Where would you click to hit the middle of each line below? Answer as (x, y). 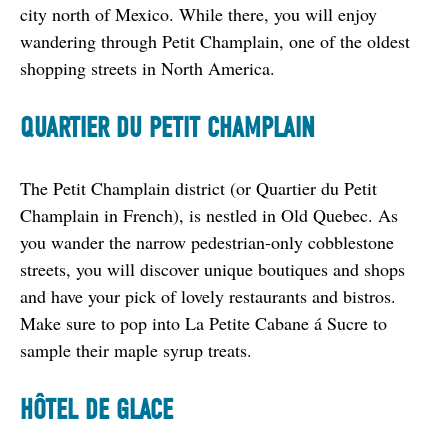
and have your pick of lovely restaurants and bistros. (208, 295)
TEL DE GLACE (109, 409)
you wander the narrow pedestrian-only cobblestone (207, 241)
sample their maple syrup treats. (136, 349)
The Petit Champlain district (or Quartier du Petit (198, 187)
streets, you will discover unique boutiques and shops (212, 268)
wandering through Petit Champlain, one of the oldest (215, 40)
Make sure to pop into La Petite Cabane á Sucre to (203, 322)
